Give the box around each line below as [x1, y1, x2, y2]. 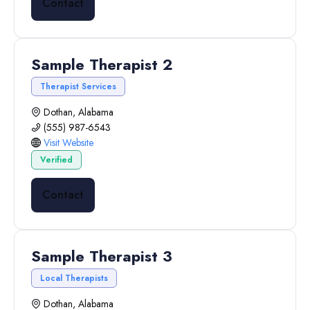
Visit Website [44, 136, 93, 149]
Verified [40, 154, 73, 166]
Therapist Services [40, 80, 116, 93]
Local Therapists [40, 272, 108, 284]
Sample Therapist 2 [31, 53, 172, 75]
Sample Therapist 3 [31, 245, 172, 267]
